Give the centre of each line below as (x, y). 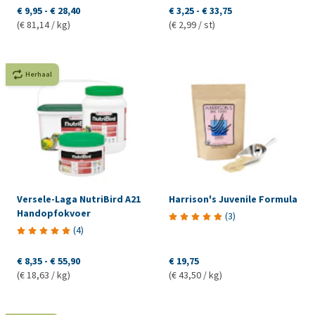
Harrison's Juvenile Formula (233, 199)
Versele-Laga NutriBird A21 (79, 199)
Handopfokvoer (54, 213)
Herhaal (39, 74)
